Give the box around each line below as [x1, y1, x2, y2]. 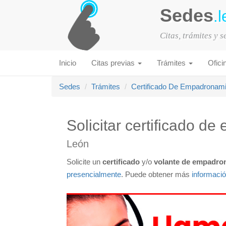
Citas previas [91, 59, 137, 67]
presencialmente [67, 170, 121, 179]
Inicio [59, 59, 76, 67]
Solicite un [67, 157, 102, 166]
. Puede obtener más [121, 170, 192, 179]
